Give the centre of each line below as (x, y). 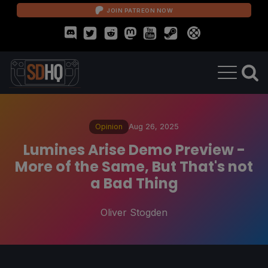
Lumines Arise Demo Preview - (134, 150)
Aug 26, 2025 (154, 126)
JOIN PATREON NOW (140, 10)
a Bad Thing (134, 183)
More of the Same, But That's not (134, 166)
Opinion (109, 126)
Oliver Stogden (134, 212)
